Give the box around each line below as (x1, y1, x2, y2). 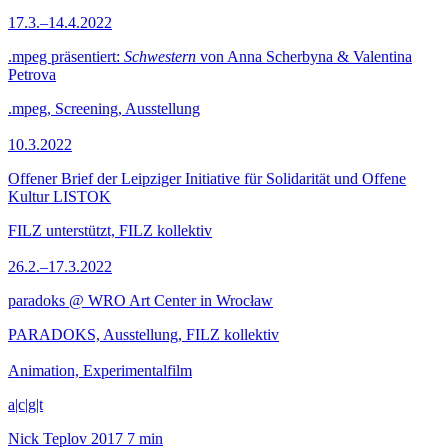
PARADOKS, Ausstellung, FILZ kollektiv (8, 326, 279, 343)
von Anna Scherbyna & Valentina (196, 48, 412, 65)
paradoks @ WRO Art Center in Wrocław (8, 292, 273, 309)
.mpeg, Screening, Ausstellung (8, 100, 200, 117)
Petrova (8, 66, 56, 83)
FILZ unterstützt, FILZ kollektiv (8, 222, 212, 239)
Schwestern (124, 48, 196, 65)
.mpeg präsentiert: (8, 48, 124, 65)
